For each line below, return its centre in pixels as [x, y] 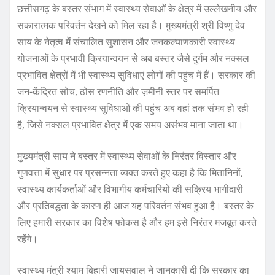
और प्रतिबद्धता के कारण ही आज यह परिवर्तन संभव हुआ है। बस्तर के [135, 206]
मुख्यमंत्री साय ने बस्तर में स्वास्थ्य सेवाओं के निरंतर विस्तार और [127, 156]
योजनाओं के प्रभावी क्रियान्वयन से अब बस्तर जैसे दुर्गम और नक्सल [133, 59]
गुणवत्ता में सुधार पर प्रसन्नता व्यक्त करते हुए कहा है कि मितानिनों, [130, 173]
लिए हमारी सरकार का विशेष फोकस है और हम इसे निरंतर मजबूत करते [137, 223]
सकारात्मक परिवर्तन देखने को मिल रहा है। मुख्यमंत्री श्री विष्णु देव [131, 25]
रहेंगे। [28, 239]
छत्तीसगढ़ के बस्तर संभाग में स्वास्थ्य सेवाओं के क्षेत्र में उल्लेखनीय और [137, 9]
